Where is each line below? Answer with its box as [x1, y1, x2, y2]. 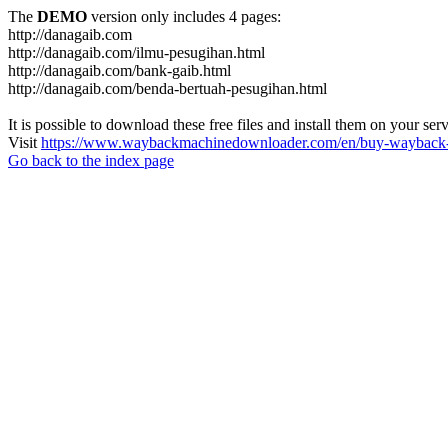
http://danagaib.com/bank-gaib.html [8, 62, 231, 79]
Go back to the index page [8, 152, 174, 169]
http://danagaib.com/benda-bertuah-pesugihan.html [8, 80, 327, 97]
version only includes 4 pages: [87, 8, 281, 25]
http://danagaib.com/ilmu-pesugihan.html [8, 44, 265, 61]
